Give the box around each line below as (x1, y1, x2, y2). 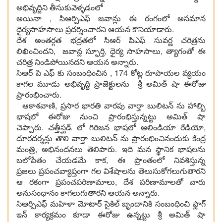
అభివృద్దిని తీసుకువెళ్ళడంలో (16, 1, 103, 13)
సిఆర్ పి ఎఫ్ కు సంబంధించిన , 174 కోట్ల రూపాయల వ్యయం (16, 67, 206, 79)
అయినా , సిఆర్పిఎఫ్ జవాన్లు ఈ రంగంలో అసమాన (16, 12, 206, 24)
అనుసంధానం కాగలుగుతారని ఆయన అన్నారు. (16, 187, 160, 199)
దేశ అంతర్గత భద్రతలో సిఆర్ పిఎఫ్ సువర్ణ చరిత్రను (16, 34, 206, 46)
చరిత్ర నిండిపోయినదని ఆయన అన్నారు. (16, 56, 138, 68)
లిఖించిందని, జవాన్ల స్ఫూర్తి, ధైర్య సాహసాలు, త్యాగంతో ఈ (16, 45, 206, 57)
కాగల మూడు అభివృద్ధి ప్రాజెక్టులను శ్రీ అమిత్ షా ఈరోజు (16, 78, 206, 90)
